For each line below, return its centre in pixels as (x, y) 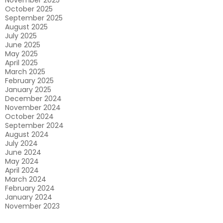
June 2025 (23, 45)
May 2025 (21, 54)
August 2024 (27, 134)
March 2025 (25, 72)
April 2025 (21, 63)
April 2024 (22, 170)
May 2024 (22, 161)
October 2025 (29, 9)
